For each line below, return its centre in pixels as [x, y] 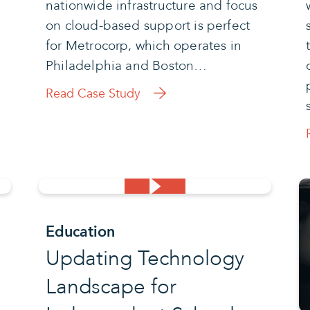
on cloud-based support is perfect [148, 25]
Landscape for [111, 286]
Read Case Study [93, 93]
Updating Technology [145, 258]
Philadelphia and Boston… [126, 65]
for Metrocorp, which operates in [144, 45]
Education [80, 231]
